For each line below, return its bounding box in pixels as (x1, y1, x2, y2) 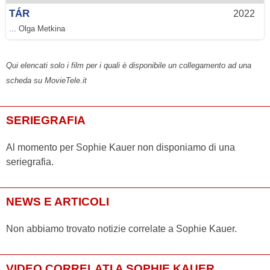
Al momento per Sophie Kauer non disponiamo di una (6, 142, 235, 152)
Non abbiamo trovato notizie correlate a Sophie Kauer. (6, 223, 237, 234)
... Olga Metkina (9, 24, 65, 33)
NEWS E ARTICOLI (6, 195, 109, 208)
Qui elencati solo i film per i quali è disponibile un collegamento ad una (6, 60, 251, 70)
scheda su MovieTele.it (6, 75, 87, 85)
